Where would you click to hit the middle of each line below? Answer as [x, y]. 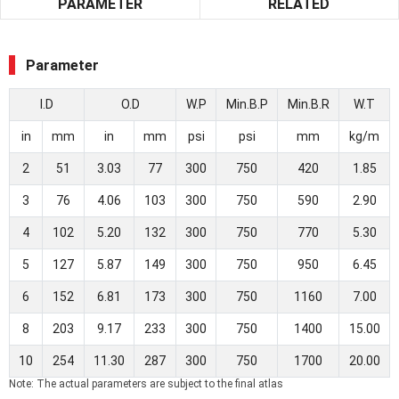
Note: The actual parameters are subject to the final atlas [146, 384]
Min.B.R [308, 105]
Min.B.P [247, 105]
